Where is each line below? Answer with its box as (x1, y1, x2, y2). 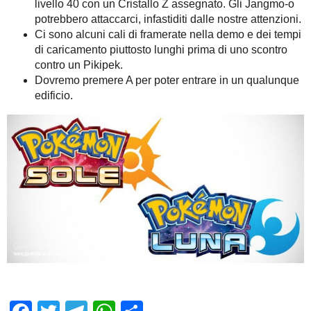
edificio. (35, 90, 73, 102)
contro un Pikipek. (35, 59, 123, 72)
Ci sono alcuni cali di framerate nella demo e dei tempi (35, 28, 301, 41)
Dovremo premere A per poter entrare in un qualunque (35, 74, 299, 87)
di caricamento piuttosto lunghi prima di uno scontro (35, 44, 287, 56)
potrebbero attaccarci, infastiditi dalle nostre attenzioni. (35, 13, 301, 26)
